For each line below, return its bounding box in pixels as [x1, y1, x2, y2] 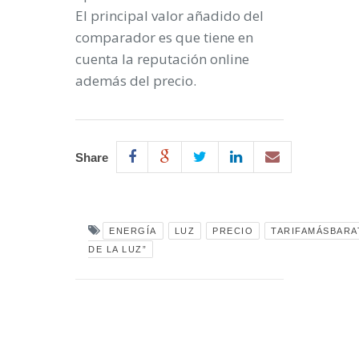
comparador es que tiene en [75, 27, 253, 46]
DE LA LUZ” [88, 244, 147, 254]
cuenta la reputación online [75, 49, 249, 68]
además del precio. [75, 71, 196, 90]
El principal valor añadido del [75, 6, 264, 25]
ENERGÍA [109, 225, 157, 236]
